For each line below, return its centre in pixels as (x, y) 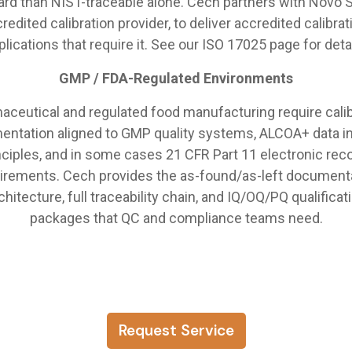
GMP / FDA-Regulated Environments (176, 78)
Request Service (176, 330)
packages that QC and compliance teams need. (176, 218)
